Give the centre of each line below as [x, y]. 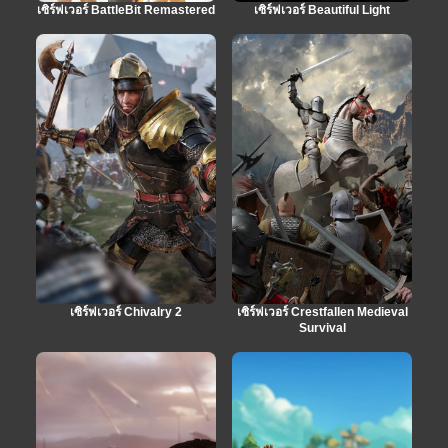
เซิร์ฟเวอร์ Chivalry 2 [126, 311]
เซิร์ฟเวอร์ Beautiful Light [322, 9]
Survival [322, 327]
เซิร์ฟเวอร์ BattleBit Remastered [126, 9]
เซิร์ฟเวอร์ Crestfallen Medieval [322, 311]
